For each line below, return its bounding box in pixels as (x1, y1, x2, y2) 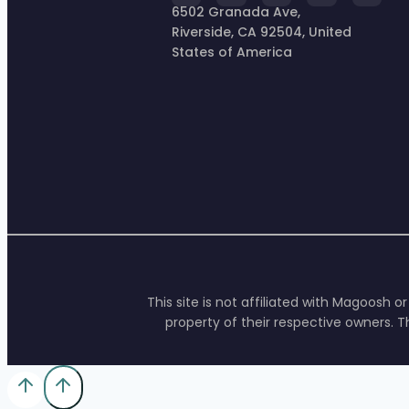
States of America (172, 42, 292, 61)
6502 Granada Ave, (172, 2, 300, 21)
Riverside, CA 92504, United (172, 22, 351, 41)
